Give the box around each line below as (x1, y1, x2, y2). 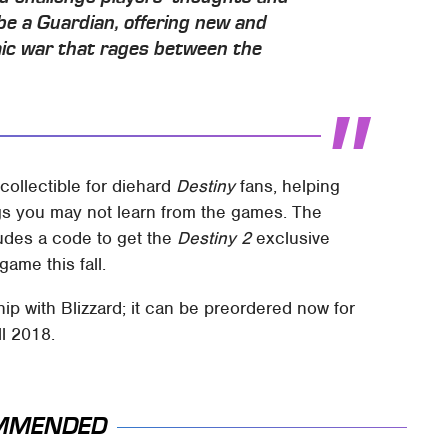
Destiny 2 (177, 226, 252, 249)
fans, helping (235, 174, 341, 197)
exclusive (251, 226, 331, 249)
